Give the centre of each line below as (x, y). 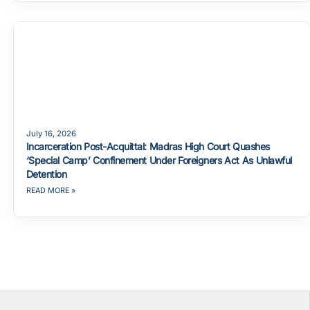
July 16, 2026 (51, 133)
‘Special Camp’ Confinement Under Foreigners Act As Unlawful (159, 160)
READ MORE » (51, 190)
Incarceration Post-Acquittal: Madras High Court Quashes (148, 146)
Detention (46, 174)
